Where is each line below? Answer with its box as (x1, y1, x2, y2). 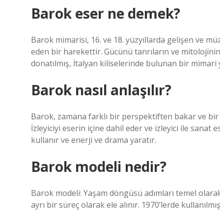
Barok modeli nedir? (31, 157, 166, 176)
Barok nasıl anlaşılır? (31, 81, 171, 99)
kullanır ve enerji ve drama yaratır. (31, 135, 156, 145)
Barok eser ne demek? (31, 4, 180, 23)
